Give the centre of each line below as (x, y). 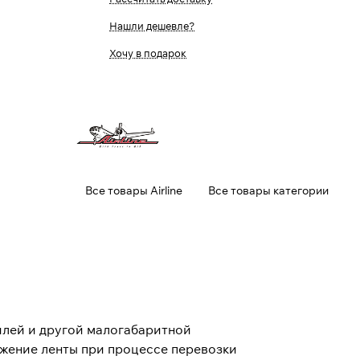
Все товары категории (268, 190)
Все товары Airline (134, 190)
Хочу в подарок (148, 53)
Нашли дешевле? (152, 26)
